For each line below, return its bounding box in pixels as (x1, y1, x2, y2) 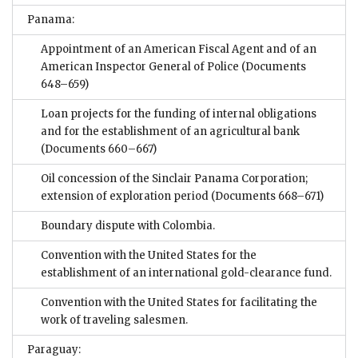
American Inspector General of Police (41, 59, 239, 74)
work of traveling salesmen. (41, 312, 188, 327)
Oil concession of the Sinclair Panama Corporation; (41, 171, 308, 185)
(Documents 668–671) (209, 189, 324, 203)
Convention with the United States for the (41, 248, 257, 262)
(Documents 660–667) (41, 141, 157, 156)
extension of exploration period (41, 189, 209, 203)
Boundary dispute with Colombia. (41, 218, 215, 233)
